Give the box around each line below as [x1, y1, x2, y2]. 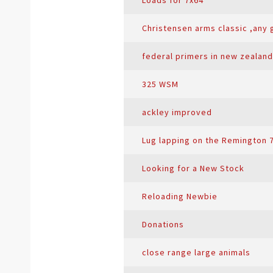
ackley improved [142, 107, 212, 118]
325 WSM [142, 79, 179, 90]
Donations [142, 219, 184, 230]
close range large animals [142, 247, 250, 258]
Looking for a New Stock [142, 163, 244, 174]
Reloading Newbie [142, 191, 218, 202]
